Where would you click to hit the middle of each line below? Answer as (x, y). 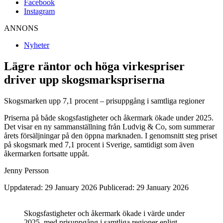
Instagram (39, 11)
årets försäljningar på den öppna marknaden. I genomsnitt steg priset (111, 135)
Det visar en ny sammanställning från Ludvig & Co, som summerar (109, 126)
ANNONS (21, 28)
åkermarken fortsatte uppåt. (47, 153)
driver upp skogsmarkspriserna (84, 79)
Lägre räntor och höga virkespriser (94, 66)
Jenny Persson (26, 170)
